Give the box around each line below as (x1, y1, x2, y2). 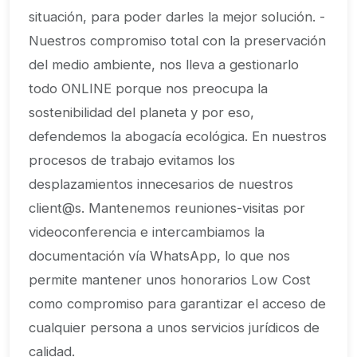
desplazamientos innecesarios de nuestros (29, 176, 293, 192)
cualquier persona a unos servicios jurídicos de (29, 320, 320, 335)
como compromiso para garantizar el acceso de (29, 296, 326, 312)
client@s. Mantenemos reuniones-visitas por (29, 200, 305, 216)
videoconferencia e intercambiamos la (29, 224, 265, 240)
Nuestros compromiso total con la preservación (29, 33, 326, 49)
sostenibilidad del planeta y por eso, (29, 104, 254, 120)
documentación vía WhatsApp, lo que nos (29, 248, 290, 264)
